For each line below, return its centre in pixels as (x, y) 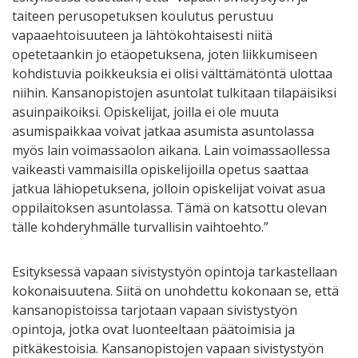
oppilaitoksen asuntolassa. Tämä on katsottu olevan (169, 207)
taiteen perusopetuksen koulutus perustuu (143, 16)
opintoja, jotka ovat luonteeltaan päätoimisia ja (153, 329)
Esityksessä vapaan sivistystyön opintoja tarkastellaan (175, 271)
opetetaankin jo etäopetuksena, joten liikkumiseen (165, 54)
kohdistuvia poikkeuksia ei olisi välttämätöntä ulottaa (172, 73)
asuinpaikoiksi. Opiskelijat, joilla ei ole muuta (145, 111)
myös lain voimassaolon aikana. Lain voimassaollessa (171, 150)
